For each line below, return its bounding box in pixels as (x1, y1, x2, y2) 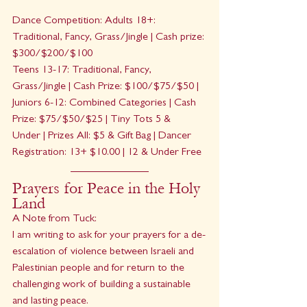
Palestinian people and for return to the (12, 263, 187, 275)
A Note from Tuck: (12, 214, 97, 225)
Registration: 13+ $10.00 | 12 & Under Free (12, 147, 201, 159)
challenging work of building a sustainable (12, 280, 193, 291)
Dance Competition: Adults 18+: (12, 16, 158, 27)
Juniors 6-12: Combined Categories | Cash (12, 98, 199, 110)
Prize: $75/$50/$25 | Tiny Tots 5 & (12, 114, 173, 126)
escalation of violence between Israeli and (12, 247, 197, 258)
